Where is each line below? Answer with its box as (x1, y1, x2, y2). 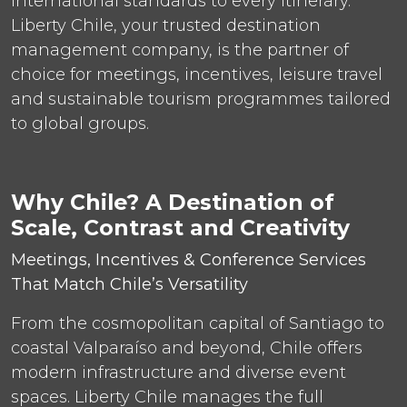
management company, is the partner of (11, 39, 349, 60)
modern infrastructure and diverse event (11, 362, 346, 382)
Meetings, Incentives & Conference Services (11, 249, 366, 270)
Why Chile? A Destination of (11, 188, 334, 215)
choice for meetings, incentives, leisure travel (11, 64, 382, 84)
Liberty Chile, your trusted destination (11, 15, 321, 35)
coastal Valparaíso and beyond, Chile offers (11, 337, 362, 358)
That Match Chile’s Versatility (11, 273, 248, 294)
